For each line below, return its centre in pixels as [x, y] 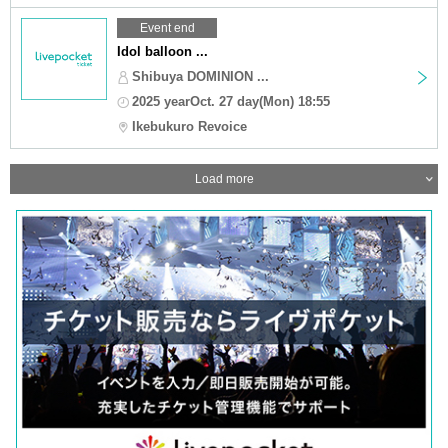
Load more [224, 178]
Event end [167, 27]
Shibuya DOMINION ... [200, 76]
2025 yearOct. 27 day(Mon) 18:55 [231, 101]
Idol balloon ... [162, 51]
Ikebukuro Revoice [189, 126]
